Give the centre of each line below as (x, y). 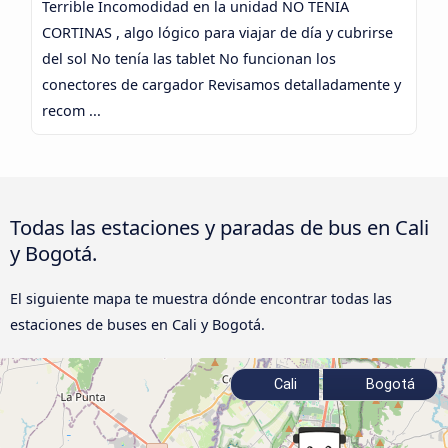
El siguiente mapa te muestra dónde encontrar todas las (201, 298)
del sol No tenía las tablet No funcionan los (189, 58)
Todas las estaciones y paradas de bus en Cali (219, 226)
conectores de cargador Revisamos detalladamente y (222, 84)
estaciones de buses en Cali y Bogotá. (137, 324)
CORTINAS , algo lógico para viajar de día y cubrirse (218, 32)
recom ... (74, 110)
